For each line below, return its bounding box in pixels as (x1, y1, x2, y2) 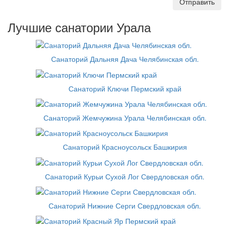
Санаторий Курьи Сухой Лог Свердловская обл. (45, 171, 204, 181)
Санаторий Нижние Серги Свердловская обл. (49, 200, 201, 211)
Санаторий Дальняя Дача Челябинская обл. (51, 54, 199, 64)
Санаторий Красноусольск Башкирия (62, 142, 187, 152)
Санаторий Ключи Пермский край (68, 83, 181, 94)
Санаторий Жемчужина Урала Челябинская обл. (43, 112, 207, 123)
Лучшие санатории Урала (8, 18, 151, 36)
